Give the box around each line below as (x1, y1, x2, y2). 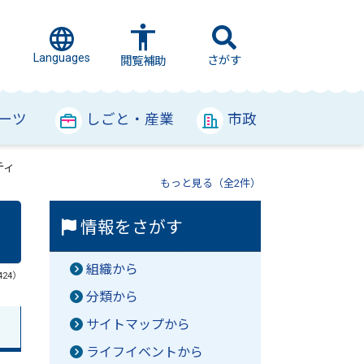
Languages (33, 51, 90, 65)
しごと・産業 (86, 111, 174, 128)
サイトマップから (86, 317, 190, 332)
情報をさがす (76, 218, 184, 237)
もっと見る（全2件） (159, 177, 261, 189)
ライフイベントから (86, 344, 203, 360)
